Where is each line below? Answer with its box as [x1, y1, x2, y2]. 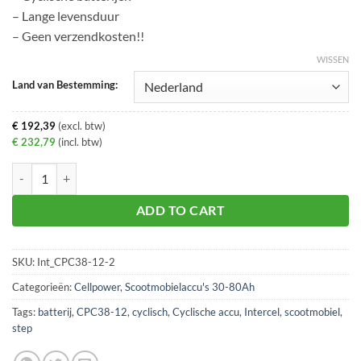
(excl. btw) [56, 119, 106, 133]
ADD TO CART [135, 202, 226, 218]
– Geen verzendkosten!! [12, 27, 144, 44]
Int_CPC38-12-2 [37, 255, 115, 269]
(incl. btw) [56, 135, 102, 149]
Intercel [244, 305, 280, 319]
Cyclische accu [172, 305, 239, 319]
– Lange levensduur [12, 7, 119, 23]
